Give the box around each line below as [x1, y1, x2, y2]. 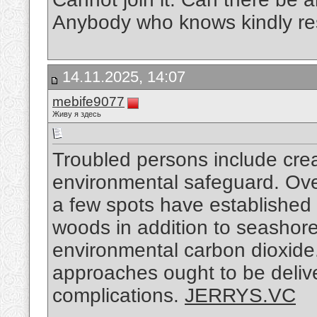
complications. [52, 284, 185, 307]
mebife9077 [52, 94, 125, 109]
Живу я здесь [52, 110, 101, 118]
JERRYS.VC [185, 284, 296, 307]
